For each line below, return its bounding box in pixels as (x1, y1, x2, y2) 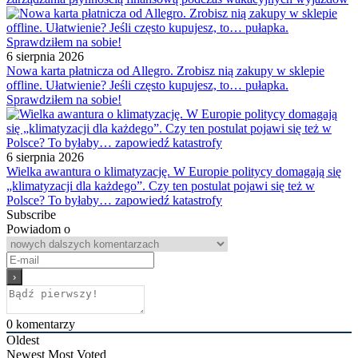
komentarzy (13, 317, 75, 332)
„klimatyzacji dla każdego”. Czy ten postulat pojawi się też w (6, 179, 315, 193)
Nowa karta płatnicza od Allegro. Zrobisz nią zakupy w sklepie (6, 64, 324, 78)
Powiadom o (6, 222, 70, 237)
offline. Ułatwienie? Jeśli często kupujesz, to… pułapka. (6, 78, 288, 93)
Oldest (6, 333, 39, 348)
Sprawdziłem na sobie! (6, 93, 121, 107)
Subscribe (6, 208, 56, 222)
